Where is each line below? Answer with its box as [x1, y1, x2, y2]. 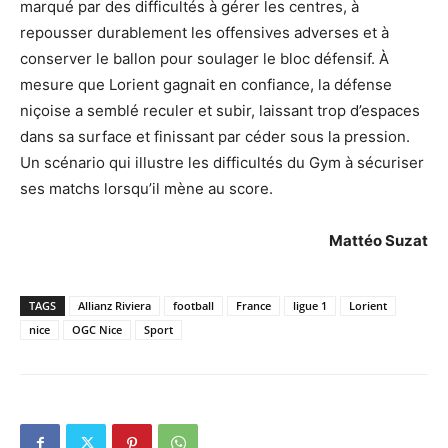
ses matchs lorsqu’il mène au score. [20, 178, 273, 198]
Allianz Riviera [78, 297, 151, 313]
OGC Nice [72, 321, 122, 337]
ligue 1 [293, 297, 327, 313]
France [236, 297, 271, 313]
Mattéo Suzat [329, 230, 428, 250]
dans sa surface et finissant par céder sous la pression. [20, 126, 410, 146]
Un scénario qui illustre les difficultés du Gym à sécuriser [20, 152, 424, 172]
